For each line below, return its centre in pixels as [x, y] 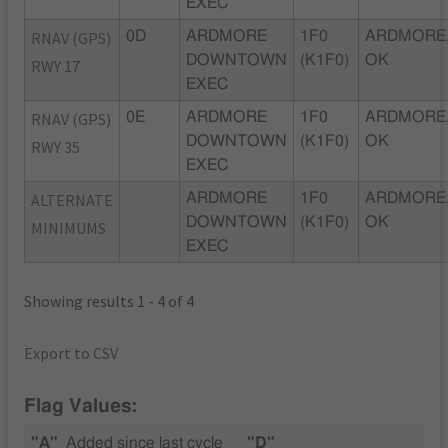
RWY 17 [56, 65]
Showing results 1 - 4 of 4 [109, 300]
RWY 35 [56, 146]
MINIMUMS [69, 227]
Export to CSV [71, 352]
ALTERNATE [72, 199]
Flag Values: [81, 407]
